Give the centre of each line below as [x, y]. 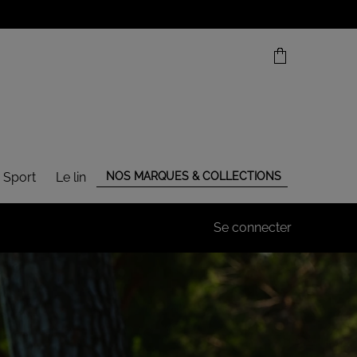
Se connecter [252, 227]
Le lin [71, 177]
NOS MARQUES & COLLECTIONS [194, 176]
